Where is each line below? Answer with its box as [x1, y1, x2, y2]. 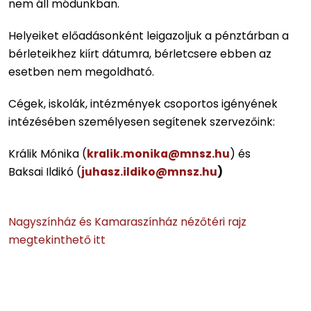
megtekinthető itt [8, 232, 106, 247]
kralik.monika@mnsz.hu [87, 146, 230, 161]
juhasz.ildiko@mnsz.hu [81, 164, 217, 179]
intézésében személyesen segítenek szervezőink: [8, 114, 275, 129]
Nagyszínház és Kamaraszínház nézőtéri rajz [8, 214, 246, 229]
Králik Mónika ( [8, 146, 87, 161]
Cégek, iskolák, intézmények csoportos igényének [8, 96, 278, 111]
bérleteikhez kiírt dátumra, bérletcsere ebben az [8, 46, 271, 61]
